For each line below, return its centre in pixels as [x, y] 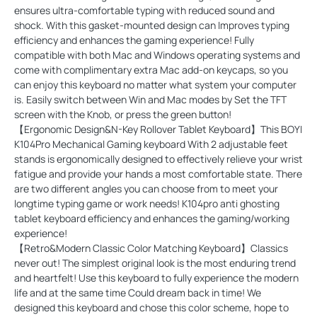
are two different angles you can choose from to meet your [146, 188]
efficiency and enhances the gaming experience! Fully [134, 40]
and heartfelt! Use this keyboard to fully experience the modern [156, 277]
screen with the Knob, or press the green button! [123, 114]
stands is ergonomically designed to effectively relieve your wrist [158, 158]
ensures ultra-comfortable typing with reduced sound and [144, 10]
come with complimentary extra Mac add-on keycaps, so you [151, 69]
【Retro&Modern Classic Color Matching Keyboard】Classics [151, 248]
